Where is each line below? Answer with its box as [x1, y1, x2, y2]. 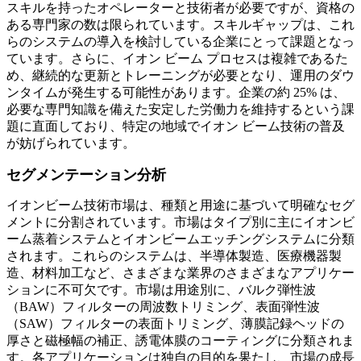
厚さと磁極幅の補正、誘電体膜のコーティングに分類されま [6, 334, 355, 348]
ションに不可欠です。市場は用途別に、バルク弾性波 [6, 283, 316, 297]
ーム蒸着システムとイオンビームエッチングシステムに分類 [6, 232, 355, 247]
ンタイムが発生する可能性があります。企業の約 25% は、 [6, 85, 346, 100]
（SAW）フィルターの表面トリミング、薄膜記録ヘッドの [6, 317, 344, 331]
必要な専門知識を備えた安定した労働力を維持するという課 [6, 102, 355, 117]
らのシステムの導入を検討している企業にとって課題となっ [6, 35, 355, 49]
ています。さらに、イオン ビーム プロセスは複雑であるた [6, 52, 348, 66]
